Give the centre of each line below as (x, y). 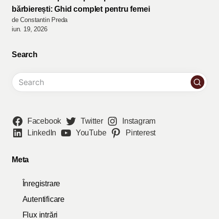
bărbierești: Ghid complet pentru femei (81, 9)
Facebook (44, 121)
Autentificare (43, 199)
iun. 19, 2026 (30, 29)
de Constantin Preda (40, 20)
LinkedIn (42, 133)
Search (25, 54)
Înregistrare (41, 184)
